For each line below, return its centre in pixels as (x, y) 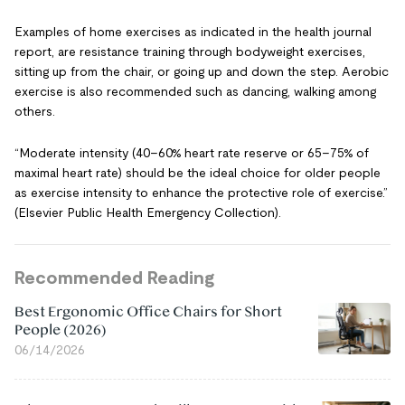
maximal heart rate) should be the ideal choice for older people (198, 173)
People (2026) (61, 330)
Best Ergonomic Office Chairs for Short (148, 312)
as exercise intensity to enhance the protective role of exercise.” (201, 193)
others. (35, 111)
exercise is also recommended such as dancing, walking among (195, 91)
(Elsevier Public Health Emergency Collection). (150, 212)
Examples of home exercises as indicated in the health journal (193, 32)
